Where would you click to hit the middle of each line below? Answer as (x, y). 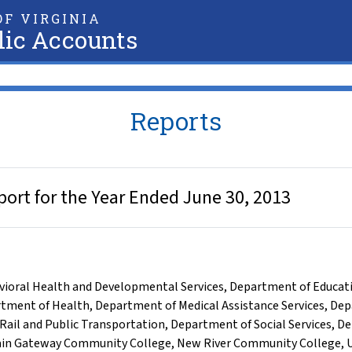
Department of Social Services (251, 324)
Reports (176, 121)
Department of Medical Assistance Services (210, 306)
